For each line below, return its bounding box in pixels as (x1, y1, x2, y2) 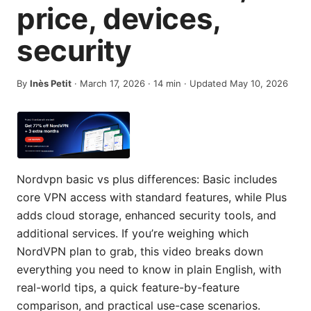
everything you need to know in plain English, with (17, 262, 281, 277)
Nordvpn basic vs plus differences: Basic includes (17, 172, 277, 187)
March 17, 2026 (80, 78, 145, 89)
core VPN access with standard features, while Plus (17, 190, 287, 205)
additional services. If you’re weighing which (17, 226, 249, 241)
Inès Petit (30, 78, 72, 89)
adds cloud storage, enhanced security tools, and (17, 208, 276, 223)
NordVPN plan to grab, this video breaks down (17, 244, 263, 259)
